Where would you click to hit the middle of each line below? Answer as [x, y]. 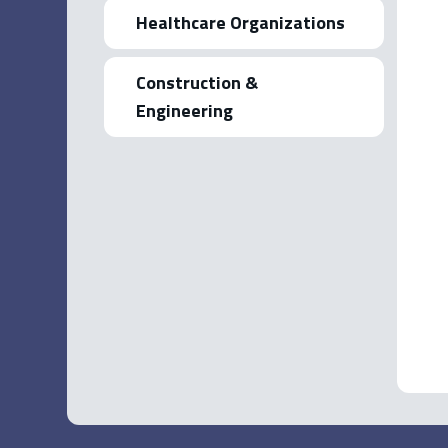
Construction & [197, 82]
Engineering [185, 110]
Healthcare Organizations [241, 22]
